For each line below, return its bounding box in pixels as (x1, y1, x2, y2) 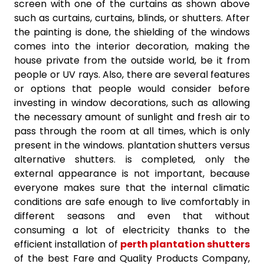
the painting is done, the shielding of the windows (14, 25, 250, 39)
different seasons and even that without (14, 209, 250, 223)
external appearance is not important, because (14, 166, 250, 180)
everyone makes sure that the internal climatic (14, 180, 250, 194)
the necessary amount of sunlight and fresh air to (14, 110, 250, 124)
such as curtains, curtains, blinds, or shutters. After (14, 11, 250, 25)
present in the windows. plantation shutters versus (14, 138, 250, 152)
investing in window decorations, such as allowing (14, 95, 250, 110)
